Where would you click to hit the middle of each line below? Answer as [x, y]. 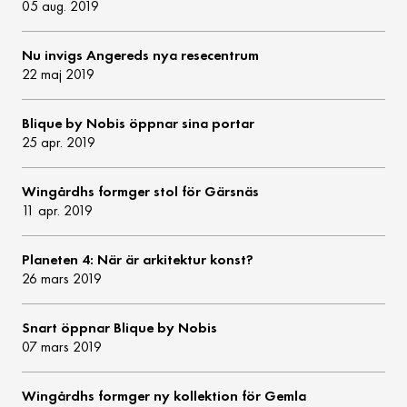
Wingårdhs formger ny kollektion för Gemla [164, 396]
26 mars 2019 [62, 279]
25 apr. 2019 [59, 143]
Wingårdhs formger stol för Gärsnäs [141, 192]
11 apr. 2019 [58, 211]
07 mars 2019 [62, 347]
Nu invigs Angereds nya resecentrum [141, 55]
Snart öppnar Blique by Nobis [120, 328]
